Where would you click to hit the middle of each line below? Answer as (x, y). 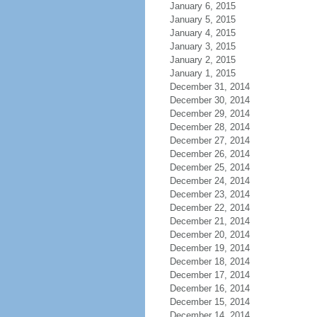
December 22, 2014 (209, 208)
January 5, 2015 (202, 19)
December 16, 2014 (209, 288)
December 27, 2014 (209, 140)
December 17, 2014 (209, 275)
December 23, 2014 (209, 194)
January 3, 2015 (202, 46)
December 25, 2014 (209, 167)
